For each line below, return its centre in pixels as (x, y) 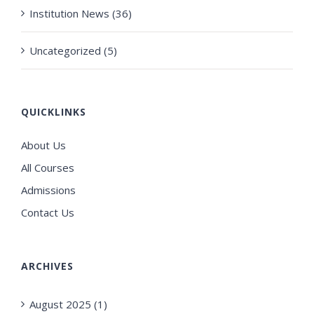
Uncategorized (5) (73, 51)
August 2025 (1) (68, 305)
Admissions (48, 190)
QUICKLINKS (54, 112)
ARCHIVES (47, 266)
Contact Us (48, 213)
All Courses (48, 168)
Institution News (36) (81, 14)
